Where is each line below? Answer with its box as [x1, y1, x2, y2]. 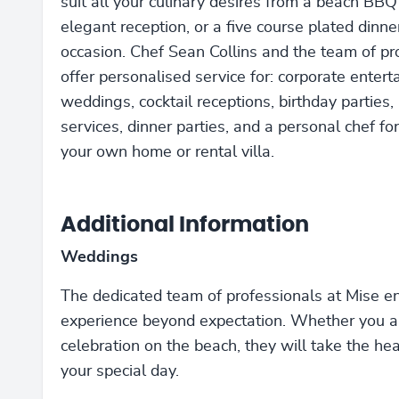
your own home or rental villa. [61, 144, 274, 160]
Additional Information [61, 215, 309, 236]
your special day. [61, 363, 179, 379]
